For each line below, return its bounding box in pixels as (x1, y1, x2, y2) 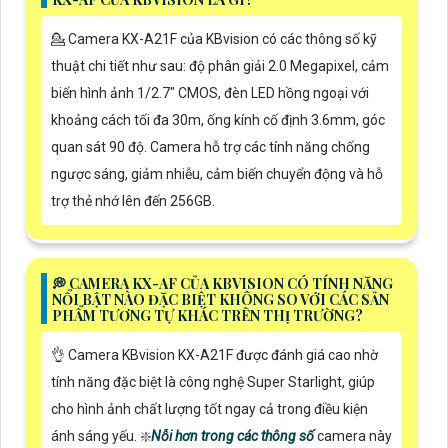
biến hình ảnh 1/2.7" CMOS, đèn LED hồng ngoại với (51, 85, 369, 102)
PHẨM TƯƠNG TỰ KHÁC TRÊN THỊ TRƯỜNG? (52, 306, 363, 326)
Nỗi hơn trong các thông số (151, 428, 314, 445)
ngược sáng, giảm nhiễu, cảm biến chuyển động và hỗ (51, 166, 383, 183)
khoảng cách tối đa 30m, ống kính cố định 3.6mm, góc (51, 112, 385, 129)
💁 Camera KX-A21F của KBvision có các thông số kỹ (51, 31, 377, 48)
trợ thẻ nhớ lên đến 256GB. (51, 193, 215, 210)
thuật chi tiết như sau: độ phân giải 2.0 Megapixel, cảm (51, 58, 389, 75)
